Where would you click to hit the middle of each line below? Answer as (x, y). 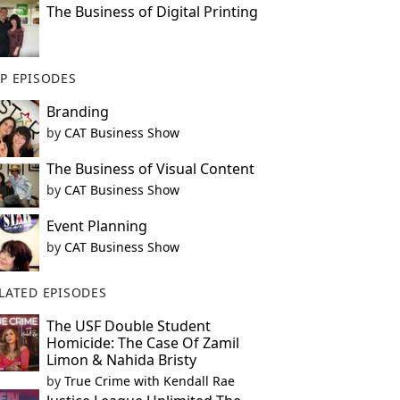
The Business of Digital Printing (152, 12)
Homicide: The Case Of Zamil (142, 343)
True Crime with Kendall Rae (149, 381)
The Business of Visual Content (150, 169)
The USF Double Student (128, 326)
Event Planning (96, 226)
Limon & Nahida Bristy (121, 360)
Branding (77, 112)
